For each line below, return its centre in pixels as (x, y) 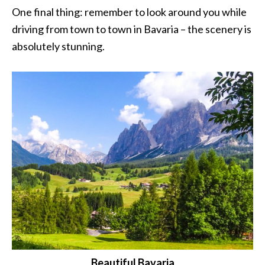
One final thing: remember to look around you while (129, 12)
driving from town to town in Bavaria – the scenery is (132, 29)
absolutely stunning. (58, 46)
